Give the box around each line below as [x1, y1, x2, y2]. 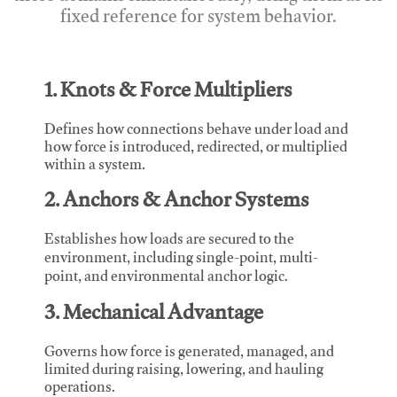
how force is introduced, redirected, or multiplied [44, 128, 347, 169]
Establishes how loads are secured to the [44, 220, 294, 261]
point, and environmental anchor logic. [44, 257, 288, 299]
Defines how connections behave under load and [44, 110, 348, 152]
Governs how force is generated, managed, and [44, 332, 334, 374]
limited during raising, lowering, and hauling [44, 350, 323, 392]
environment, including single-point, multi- [44, 238, 318, 280]
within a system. [44, 145, 145, 187]
